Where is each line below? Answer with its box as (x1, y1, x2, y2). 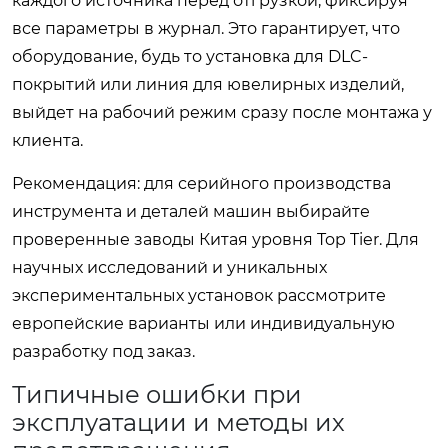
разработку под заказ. (12, 341, 195, 361)
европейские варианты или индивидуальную (12, 313, 395, 333)
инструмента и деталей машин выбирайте (12, 201, 370, 221)
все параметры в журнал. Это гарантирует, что (12, 18, 400, 38)
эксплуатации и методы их (12, 407, 345, 437)
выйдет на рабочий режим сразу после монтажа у (12, 102, 432, 122)
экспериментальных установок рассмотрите (12, 285, 386, 305)
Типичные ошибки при (12, 379, 302, 409)
